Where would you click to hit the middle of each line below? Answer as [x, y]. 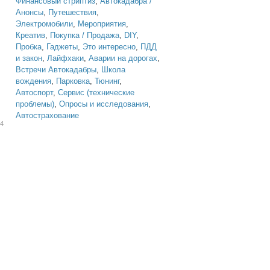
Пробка [29, 47]
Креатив [30, 35]
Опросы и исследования [104, 104]
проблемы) [35, 104]
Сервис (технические [96, 93]
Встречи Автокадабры [56, 70]
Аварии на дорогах [123, 58]
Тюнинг [107, 81]
